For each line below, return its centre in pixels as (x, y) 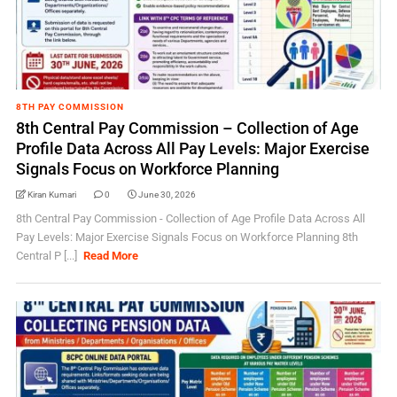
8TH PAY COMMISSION (70, 107)
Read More (111, 256)
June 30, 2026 (167, 195)
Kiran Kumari (51, 195)
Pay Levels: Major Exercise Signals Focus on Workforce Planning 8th (187, 237)
